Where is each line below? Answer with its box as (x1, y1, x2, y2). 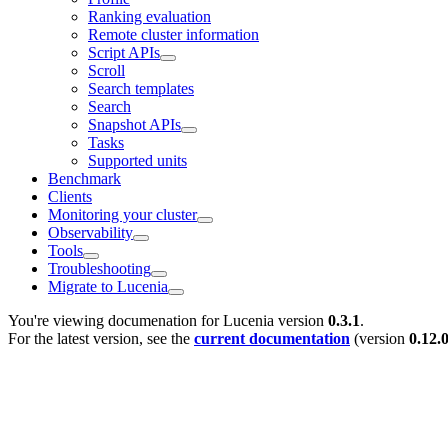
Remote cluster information (88, 25, 259, 43)
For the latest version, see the (8, 329, 194, 347)
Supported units (88, 151, 187, 169)
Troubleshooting (48, 259, 151, 277)
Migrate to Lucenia (48, 277, 168, 295)
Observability (48, 223, 133, 241)
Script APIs (88, 43, 160, 61)
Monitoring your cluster (48, 205, 197, 223)
